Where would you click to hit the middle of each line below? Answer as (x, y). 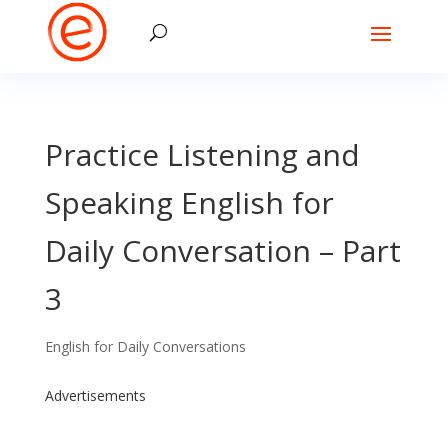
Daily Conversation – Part (222, 250)
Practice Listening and (202, 154)
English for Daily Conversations (145, 346)
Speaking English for (189, 202)
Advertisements (95, 395)
